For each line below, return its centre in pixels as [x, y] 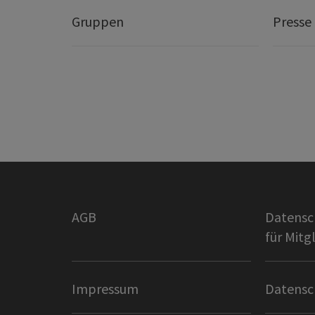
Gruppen [98, 22]
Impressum [105, 289]
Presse [292, 22]
